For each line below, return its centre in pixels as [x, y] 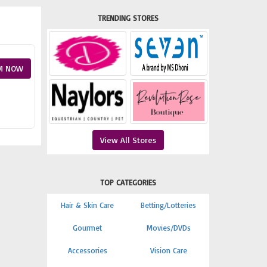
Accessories [87, 250]
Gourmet [88, 228]
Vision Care [168, 250]
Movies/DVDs [168, 228]
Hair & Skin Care [88, 205]
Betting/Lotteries [169, 205]
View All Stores [128, 140]
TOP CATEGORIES [128, 182]
